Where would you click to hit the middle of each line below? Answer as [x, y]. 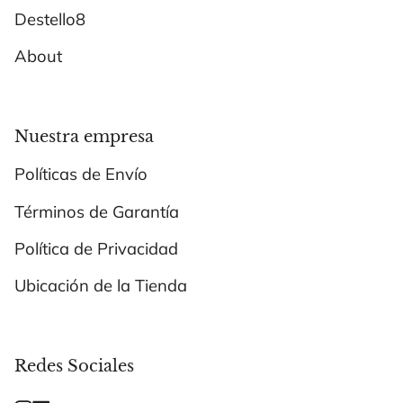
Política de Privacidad [96, 248]
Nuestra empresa [84, 136]
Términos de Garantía [97, 211]
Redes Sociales [74, 366]
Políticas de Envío [81, 175]
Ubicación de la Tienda [101, 286]
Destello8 [50, 19]
